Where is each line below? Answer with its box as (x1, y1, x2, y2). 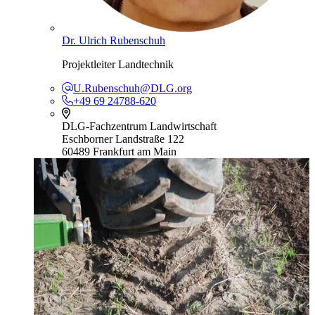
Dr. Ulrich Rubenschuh (62, 34, 165, 46)
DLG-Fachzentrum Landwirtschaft (62, 120, 217, 132)
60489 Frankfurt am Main (62, 145, 176, 157)
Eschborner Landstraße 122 (62, 132, 184, 145)
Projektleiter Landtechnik (62, 58, 174, 70)
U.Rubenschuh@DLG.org (73, 82, 192, 94)
